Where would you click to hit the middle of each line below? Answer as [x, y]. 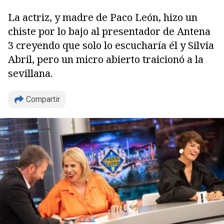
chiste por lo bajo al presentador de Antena [109, 31]
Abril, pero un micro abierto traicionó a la [106, 59]
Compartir [43, 99]
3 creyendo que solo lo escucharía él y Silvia [111, 45]
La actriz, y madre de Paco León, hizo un [103, 17]
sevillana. [30, 73]
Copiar [42, 123]
